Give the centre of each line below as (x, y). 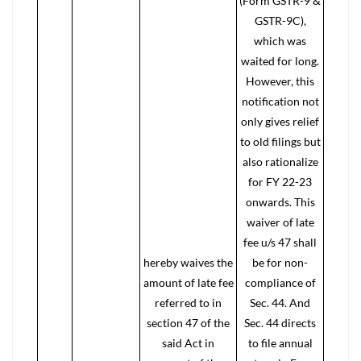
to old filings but (280, 141)
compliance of (280, 282)
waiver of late (280, 222)
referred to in (188, 303)
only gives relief (280, 121)
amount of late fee (188, 282)
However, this (280, 81)
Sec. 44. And (280, 303)
